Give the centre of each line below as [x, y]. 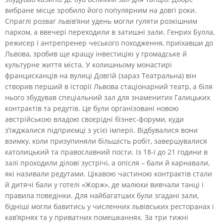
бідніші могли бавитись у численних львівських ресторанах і [110, 206]
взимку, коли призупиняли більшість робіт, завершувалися [106, 141]
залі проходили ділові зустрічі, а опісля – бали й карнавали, [107, 163]
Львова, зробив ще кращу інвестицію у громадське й [96, 54]
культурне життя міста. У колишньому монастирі [88, 64]
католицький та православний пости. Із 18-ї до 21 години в [106, 152]
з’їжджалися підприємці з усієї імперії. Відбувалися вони [101, 130]
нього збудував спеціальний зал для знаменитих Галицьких [108, 97]
